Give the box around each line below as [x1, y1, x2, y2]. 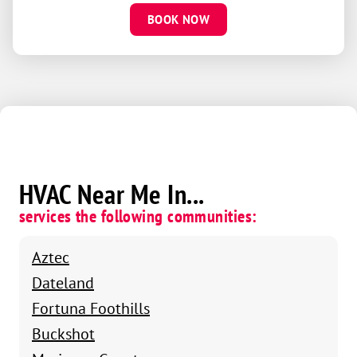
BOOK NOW [147, 11, 210, 27]
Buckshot [32, 323, 95, 343]
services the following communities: [19, 204, 257, 227]
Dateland [32, 272, 94, 292]
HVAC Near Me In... [19, 176, 205, 211]
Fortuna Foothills [32, 297, 150, 318]
